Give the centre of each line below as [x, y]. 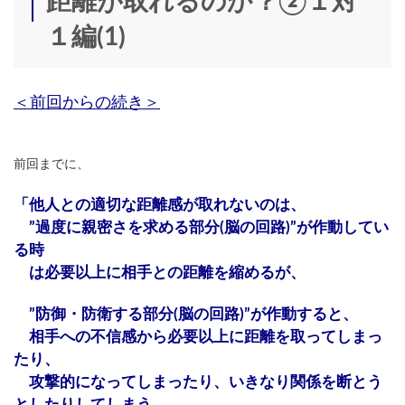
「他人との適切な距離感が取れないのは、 [160, 205]
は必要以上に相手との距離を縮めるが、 [160, 273]
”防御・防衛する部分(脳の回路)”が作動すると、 [186, 315]
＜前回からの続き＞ [87, 104]
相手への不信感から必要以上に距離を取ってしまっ [198, 337]
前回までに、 [52, 165]
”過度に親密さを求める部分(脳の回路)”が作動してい [201, 228]
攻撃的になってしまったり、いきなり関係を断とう [198, 382]
